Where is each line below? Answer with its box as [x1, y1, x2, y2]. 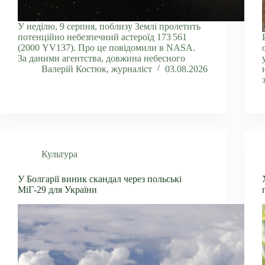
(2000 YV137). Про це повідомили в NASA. [18, 42, 195, 53]
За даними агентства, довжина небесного [18, 53, 185, 63]
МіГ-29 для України [18, 184, 97, 195]
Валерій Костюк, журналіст [41, 63, 152, 74]
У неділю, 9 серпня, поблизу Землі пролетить [18, 21, 201, 31]
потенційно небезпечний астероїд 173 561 [18, 31, 187, 42]
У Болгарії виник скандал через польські [18, 173, 182, 184]
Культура [41, 148, 77, 159]
